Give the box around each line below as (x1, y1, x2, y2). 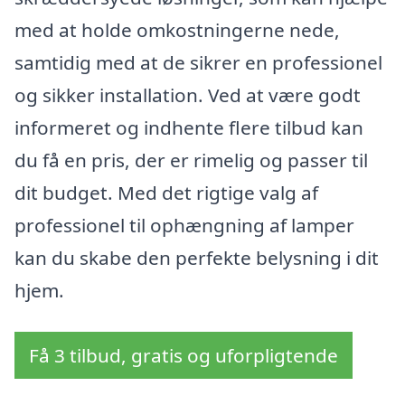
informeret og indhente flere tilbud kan (14, 115, 363, 141)
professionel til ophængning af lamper (14, 212, 354, 239)
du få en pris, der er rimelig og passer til (14, 147, 368, 174)
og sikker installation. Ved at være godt (14, 82, 361, 108)
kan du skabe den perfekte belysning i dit (14, 245, 379, 271)
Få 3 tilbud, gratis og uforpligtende (29, 343, 338, 369)
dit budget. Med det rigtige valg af (14, 180, 318, 206)
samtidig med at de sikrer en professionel (14, 50, 382, 76)
